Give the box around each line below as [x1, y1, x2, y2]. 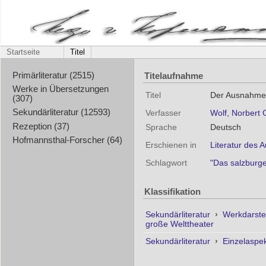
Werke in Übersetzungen [12, 84, 109, 94]
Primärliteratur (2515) [12, 70, 94, 80]
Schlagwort [145, 158, 187, 167]
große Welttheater [145, 219, 214, 229]
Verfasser [145, 108, 181, 118]
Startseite [7, 48, 40, 56]
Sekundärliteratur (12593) [12, 107, 110, 118]
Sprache [145, 122, 177, 132]
